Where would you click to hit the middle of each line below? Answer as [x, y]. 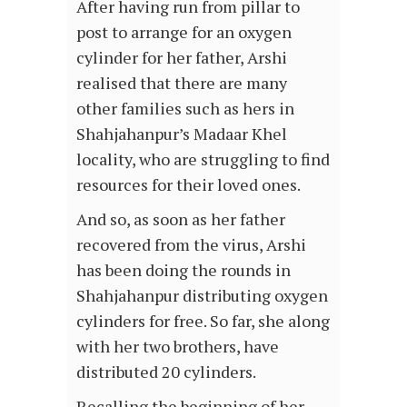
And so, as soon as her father [181, 218]
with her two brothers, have [178, 346]
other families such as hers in [185, 108]
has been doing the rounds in [184, 269]
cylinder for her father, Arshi [182, 57]
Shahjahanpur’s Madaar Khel [182, 133]
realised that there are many [182, 82]
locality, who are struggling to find [203, 159]
